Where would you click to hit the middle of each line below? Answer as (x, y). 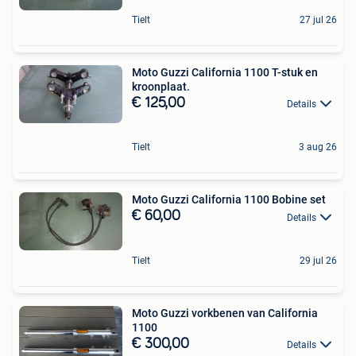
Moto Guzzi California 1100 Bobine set (229, 200)
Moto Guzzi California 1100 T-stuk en (225, 72)
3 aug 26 (318, 147)
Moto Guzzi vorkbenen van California (225, 313)
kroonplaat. (161, 86)
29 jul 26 (318, 260)
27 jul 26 (318, 19)
